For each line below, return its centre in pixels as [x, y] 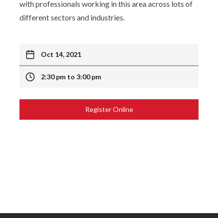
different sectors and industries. [72, 18]
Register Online [109, 109]
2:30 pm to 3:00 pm [71, 77]
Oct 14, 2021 [61, 54]
